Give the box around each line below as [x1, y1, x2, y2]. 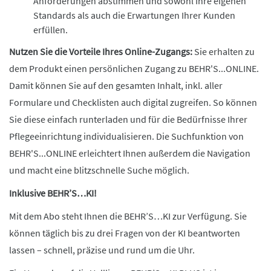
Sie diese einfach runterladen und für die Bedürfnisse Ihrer [9, 113, 247, 125]
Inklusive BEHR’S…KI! [9, 187, 97, 199]
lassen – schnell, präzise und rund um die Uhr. [9, 244, 195, 256]
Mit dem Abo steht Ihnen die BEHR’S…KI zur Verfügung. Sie [9, 210, 247, 222]
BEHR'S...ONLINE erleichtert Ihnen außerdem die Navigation [9, 147, 250, 159]
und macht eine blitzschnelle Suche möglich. [9, 164, 189, 176]
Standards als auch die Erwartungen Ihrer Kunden [33, 9, 235, 21]
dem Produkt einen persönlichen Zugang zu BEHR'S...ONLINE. [9, 62, 259, 74]
